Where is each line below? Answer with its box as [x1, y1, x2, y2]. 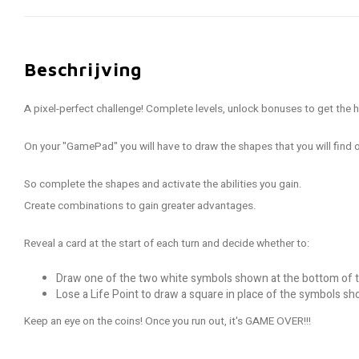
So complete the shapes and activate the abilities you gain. [24, 176, 302, 192]
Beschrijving [24, 58, 143, 80]
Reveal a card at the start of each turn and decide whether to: [24, 236, 309, 252]
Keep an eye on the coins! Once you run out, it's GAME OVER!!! [24, 313, 311, 329]
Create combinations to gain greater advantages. [24, 198, 256, 214]
